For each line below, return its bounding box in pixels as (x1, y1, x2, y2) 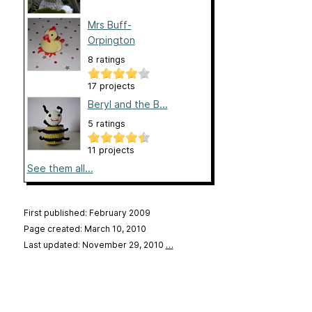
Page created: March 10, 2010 (23, 223, 146, 234)
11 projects (87, 144, 134, 155)
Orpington (87, 33, 135, 46)
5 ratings (87, 118, 125, 129)
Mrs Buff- (87, 18, 132, 31)
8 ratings (87, 54, 125, 65)
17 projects (87, 80, 135, 91)
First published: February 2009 (23, 207, 150, 218)
